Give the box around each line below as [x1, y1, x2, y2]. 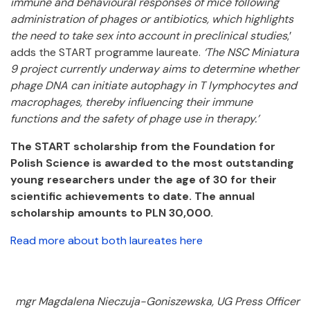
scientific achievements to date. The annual [10, 189, 255, 203]
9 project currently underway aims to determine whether [10, 62, 299, 76]
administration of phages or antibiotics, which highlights [10, 12, 293, 26]
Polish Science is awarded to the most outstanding [10, 156, 294, 170]
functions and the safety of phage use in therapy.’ [10, 111, 259, 126]
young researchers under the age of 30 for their [10, 172, 277, 187]
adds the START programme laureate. [10, 45, 203, 60]
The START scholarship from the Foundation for [10, 139, 275, 154]
